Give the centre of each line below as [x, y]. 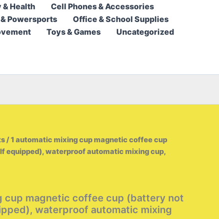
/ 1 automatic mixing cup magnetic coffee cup [86, 140]
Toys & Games [74, 32]
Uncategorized [145, 32]
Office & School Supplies [121, 19]
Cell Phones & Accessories [102, 6]
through [106, 23]
